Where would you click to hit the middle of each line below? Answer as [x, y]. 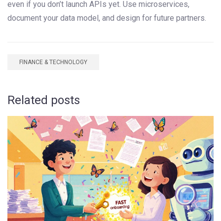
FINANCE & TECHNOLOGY [53, 62]
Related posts [44, 100]
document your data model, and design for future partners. [107, 18]
